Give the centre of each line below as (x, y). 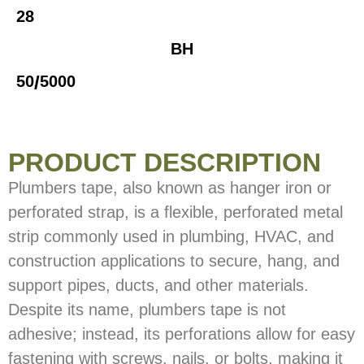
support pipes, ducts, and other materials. (158, 285)
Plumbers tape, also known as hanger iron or (170, 188)
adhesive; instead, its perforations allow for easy (182, 334)
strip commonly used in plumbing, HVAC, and (171, 236)
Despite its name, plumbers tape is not (147, 310)
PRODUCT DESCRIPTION (165, 162)
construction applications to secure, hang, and (174, 261)
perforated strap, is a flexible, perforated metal (175, 212)
